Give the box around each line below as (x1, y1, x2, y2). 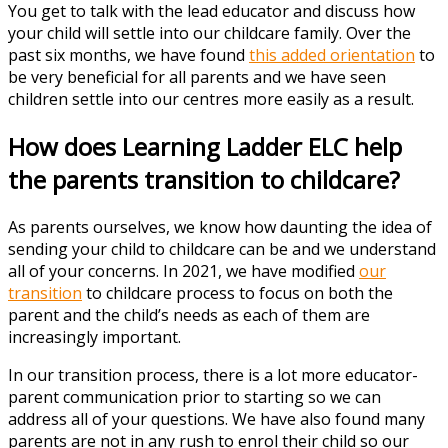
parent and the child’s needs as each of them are (8, 304, 370, 327)
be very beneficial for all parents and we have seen (8, 66, 386, 89)
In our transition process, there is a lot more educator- (8, 364, 418, 387)
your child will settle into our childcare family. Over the (8, 22, 411, 45)
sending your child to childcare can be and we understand (8, 238, 436, 261)
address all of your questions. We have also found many (8, 408, 425, 431)
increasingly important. (8, 326, 181, 349)
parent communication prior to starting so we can (8, 386, 381, 409)
